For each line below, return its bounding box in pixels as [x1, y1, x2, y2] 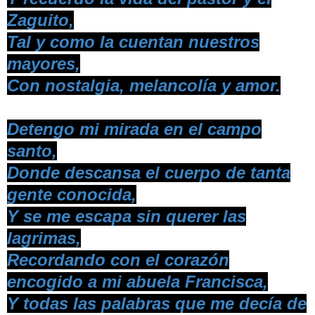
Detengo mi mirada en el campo [7, 119, 262, 139]
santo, [7, 141, 57, 160]
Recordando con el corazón [7, 250, 229, 269]
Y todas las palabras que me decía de [7, 293, 307, 313]
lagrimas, [7, 228, 81, 247]
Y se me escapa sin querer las [7, 206, 246, 226]
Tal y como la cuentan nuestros [7, 32, 259, 51]
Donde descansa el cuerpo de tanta [7, 162, 290, 182]
